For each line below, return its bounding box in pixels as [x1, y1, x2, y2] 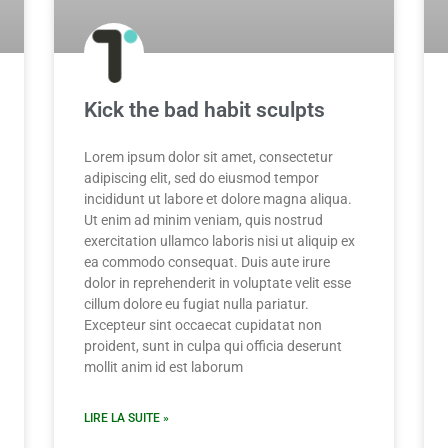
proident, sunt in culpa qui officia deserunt [84, 338, 342, 355]
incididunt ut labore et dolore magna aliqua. [84, 191, 352, 208]
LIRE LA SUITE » [84, 411, 169, 426]
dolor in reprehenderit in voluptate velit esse [84, 275, 351, 292]
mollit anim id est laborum [84, 359, 243, 376]
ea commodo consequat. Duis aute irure [84, 254, 330, 271]
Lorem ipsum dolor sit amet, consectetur [84, 149, 333, 166]
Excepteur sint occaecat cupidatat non [84, 317, 322, 334]
